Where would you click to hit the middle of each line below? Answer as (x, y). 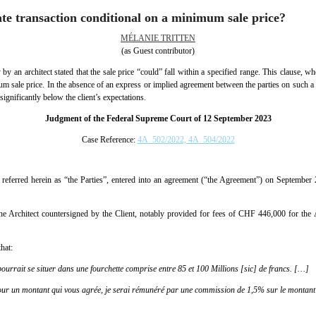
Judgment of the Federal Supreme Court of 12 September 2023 (158, 119)
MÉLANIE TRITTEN (158, 38)
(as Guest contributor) (158, 51)
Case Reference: (109, 140)
